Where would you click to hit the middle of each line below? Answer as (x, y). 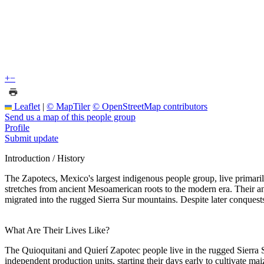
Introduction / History (45, 158)
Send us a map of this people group (70, 117)
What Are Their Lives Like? (57, 230)
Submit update (32, 138)
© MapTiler (68, 106)
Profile (17, 127)
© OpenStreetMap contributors (150, 106)
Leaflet (26, 106)
